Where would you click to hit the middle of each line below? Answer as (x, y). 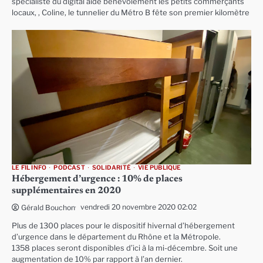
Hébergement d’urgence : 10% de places (97, 179)
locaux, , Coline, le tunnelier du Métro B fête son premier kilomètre (131, 12)
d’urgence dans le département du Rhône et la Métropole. (116, 237)
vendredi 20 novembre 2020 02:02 (139, 207)
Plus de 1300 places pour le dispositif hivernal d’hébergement (123, 225)
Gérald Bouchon (48, 207)
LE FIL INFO (29, 167)
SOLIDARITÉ (112, 167)
